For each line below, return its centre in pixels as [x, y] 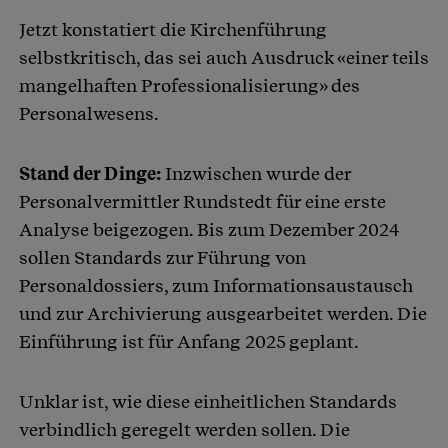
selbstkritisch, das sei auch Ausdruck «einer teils [224, 58]
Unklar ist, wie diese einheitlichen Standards [208, 402]
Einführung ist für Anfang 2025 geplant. [189, 342]
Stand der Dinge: [92, 174]
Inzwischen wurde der [258, 174]
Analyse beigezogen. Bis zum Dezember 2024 [209, 230]
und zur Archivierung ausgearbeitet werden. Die [223, 314]
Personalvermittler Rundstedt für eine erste [202, 202]
